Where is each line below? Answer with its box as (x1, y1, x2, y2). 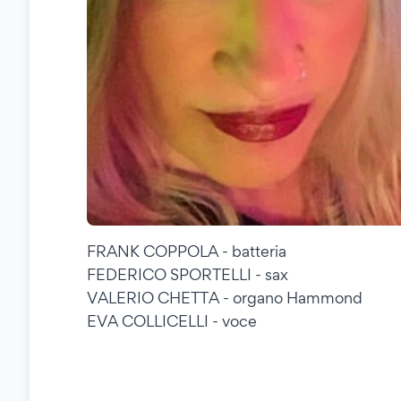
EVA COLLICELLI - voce (87, 311, 257, 331)
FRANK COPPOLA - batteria (87, 242, 286, 261)
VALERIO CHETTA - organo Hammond (87, 288, 363, 308)
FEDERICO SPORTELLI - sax (87, 265, 288, 285)
